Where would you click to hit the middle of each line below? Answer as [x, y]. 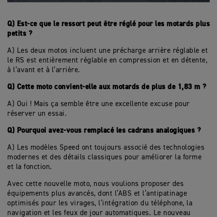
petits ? [20, 34]
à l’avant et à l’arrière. [44, 70]
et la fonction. [30, 167]
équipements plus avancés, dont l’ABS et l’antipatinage [97, 194]
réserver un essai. [37, 114]
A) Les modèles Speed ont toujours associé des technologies [106, 148]
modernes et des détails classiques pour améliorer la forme [104, 157]
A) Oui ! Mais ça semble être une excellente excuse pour [99, 104]
